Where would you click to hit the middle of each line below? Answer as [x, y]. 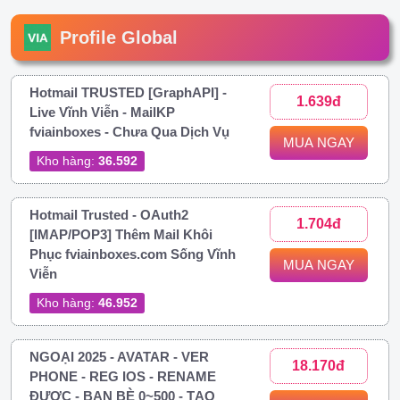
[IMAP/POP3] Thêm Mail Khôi [121, 234]
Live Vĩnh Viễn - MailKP [102, 112]
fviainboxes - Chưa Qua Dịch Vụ [129, 131]
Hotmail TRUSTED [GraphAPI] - [128, 92]
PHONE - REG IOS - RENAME [123, 376]
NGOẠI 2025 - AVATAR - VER [119, 356]
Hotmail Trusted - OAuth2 [109, 214]
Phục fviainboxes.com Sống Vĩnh [133, 254]
